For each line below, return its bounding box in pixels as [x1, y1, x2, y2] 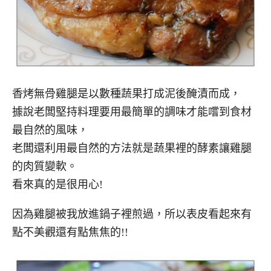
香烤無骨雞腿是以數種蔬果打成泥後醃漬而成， [12, 88, 241, 100]
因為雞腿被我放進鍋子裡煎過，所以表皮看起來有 [12, 208, 252, 221]
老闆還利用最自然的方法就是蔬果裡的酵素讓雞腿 [12, 142, 252, 155]
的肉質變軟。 [12, 160, 77, 173]
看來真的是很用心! [12, 178, 103, 191]
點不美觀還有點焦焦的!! [12, 226, 128, 239]
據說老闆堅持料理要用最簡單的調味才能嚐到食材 [12, 106, 252, 119]
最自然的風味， [12, 124, 88, 137]
